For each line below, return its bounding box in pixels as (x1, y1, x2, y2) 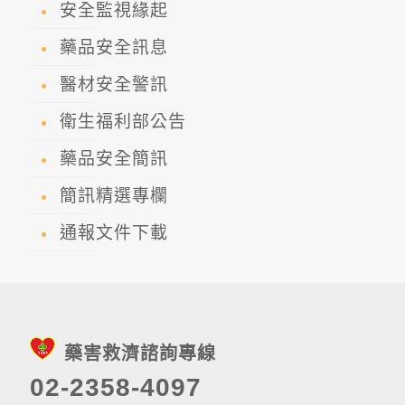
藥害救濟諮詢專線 (64, 344, 216, 364)
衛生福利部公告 (60, 112, 186, 131)
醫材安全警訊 (60, 75, 168, 94)
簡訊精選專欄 (60, 186, 168, 205)
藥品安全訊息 (60, 38, 168, 57)
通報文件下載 (60, 223, 168, 242)
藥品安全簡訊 (60, 149, 168, 168)
